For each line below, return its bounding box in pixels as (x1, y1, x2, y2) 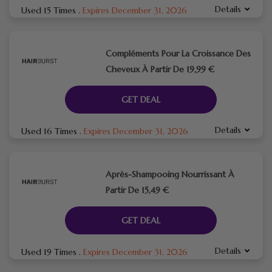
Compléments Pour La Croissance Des (105, 47, 251, 59)
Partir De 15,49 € (105, 184, 169, 195)
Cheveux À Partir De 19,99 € (105, 63, 214, 75)
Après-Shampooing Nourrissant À (105, 168, 234, 180)
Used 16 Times (21, 125, 80, 137)
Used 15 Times (21, 4, 78, 16)
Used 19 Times (21, 246, 79, 257)
